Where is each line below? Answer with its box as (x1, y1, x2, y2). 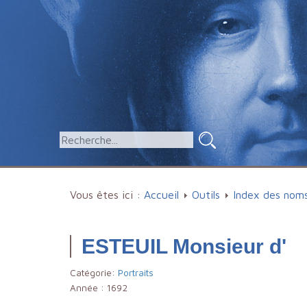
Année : (70, 282, 107, 293)
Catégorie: (70, 267, 118, 278)
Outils (192, 188, 220, 201)
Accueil (144, 188, 179, 201)
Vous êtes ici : (70, 188, 144, 201)
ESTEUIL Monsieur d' (82, 235, 286, 258)
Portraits (118, 267, 153, 278)
